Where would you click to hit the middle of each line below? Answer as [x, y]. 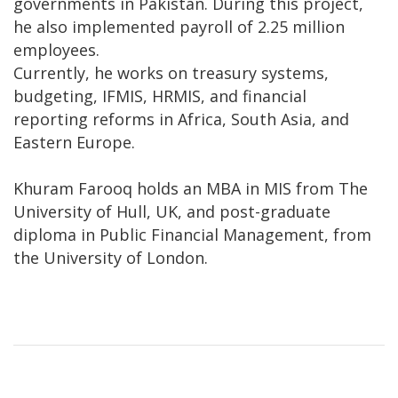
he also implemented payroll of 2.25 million [179, 26]
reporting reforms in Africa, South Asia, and [181, 119]
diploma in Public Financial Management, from [192, 234]
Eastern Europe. [74, 142]
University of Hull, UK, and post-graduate [172, 211]
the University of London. [113, 257]
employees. [56, 49]
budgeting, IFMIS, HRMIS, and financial [160, 96]
